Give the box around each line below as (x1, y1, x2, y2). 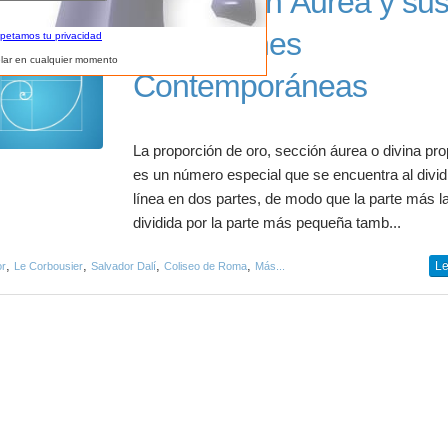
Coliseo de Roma (164, 260, 247, 272)
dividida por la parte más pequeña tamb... (133, 215, 402, 231)
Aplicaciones (133, 26, 302, 62)
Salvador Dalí (91, 260, 156, 272)
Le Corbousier (14, 260, 83, 272)
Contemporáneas (133, 68, 368, 104)
